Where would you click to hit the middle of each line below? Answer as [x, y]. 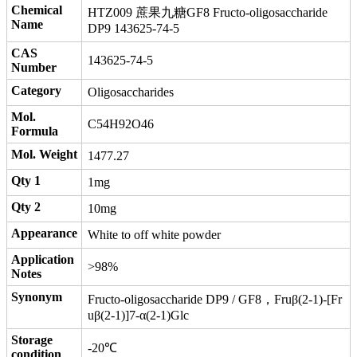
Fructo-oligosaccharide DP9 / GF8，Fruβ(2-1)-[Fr [215, 299]
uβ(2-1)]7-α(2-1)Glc [138, 315]
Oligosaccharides [131, 92]
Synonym [37, 297]
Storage [32, 340]
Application [43, 259]
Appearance [44, 233]
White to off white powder [154, 235]
